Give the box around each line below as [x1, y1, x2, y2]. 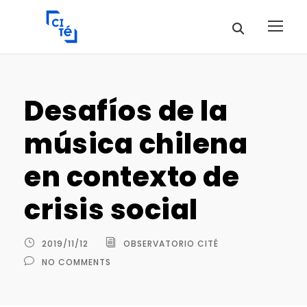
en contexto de [24, 157, 239, 196]
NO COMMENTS [42, 256, 111, 268]
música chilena [24, 124, 247, 163]
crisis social [24, 190, 198, 229]
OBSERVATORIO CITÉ [123, 237, 219, 249]
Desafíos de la [24, 91, 228, 130]
